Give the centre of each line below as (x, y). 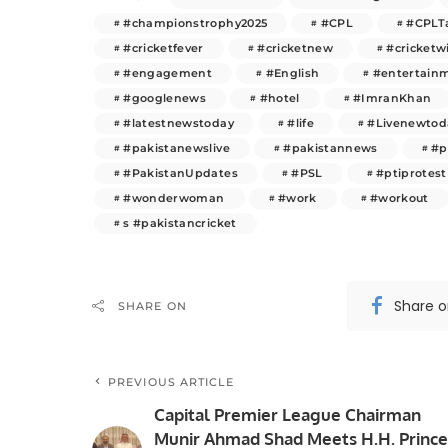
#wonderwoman (174, 197)
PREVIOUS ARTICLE (171, 381)
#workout (399, 197)
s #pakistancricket (180, 222)
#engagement (168, 72)
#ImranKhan (392, 97)
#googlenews (165, 97)
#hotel (279, 97)
